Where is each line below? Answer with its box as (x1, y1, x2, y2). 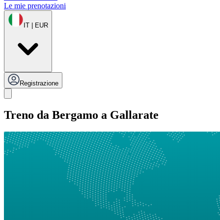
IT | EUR (24, 22, 48, 29)
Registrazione (20, 80, 58, 87)
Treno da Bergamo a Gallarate (4, 109, 159, 122)
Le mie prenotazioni (4, 1, 66, 10)
